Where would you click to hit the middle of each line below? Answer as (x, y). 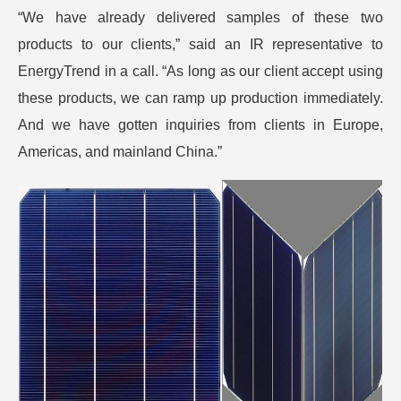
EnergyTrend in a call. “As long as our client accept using (200, 71)
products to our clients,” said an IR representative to (200, 44)
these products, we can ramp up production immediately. (200, 98)
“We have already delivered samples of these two (200, 17)
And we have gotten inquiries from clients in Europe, (200, 125)
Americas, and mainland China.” (120, 152)
